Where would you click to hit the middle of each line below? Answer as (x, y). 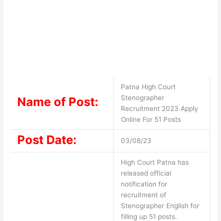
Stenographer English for (160, 206)
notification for (144, 184)
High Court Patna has (155, 163)
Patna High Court (148, 87)
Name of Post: (57, 102)
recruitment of (143, 195)
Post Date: (47, 140)
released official (146, 173)
